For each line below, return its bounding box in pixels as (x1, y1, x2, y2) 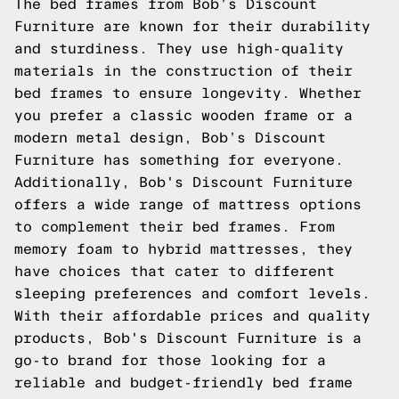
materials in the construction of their (14, 63, 353, 78)
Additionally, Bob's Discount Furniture (14, 175, 353, 190)
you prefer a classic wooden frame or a (14, 108, 353, 123)
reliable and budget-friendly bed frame (14, 375, 353, 390)
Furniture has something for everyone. (14, 152, 344, 167)
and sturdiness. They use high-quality (14, 41, 344, 56)
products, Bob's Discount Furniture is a (14, 330, 362, 346)
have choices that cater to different (14, 264, 335, 279)
